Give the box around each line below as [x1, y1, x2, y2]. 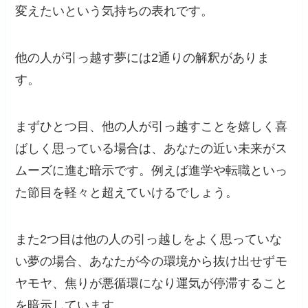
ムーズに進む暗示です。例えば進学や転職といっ [15, 163, 288, 177]
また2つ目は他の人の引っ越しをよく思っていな [15, 232, 283, 246]
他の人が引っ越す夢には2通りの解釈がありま [15, 50, 270, 65]
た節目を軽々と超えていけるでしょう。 [15, 185, 239, 199]
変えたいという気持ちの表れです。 [15, 4, 214, 19]
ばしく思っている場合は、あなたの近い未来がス [15, 141, 288, 155]
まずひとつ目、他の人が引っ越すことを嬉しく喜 [15, 119, 288, 133]
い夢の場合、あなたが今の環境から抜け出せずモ [15, 254, 288, 268]
